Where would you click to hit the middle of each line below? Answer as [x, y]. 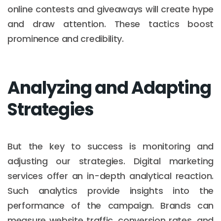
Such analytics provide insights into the [110, 190]
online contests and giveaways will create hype [110, 9]
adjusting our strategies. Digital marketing [110, 161]
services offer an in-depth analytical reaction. [110, 176]
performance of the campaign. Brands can [110, 205]
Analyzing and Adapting [109, 87]
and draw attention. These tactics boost [110, 24]
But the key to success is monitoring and [110, 146]
